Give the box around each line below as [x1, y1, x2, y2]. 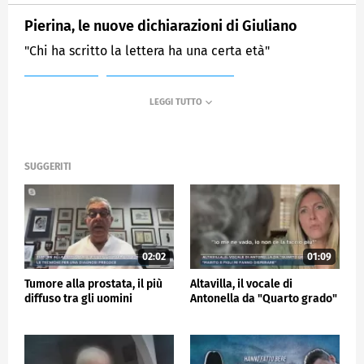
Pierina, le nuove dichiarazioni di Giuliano [24, 16, 297, 35]
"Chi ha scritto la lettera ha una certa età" [24, 42, 270, 58]
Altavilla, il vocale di [190, 276, 292, 291]
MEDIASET [41, 84, 81, 95]
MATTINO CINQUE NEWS [123, 84, 217, 95]
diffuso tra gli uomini [24, 291, 132, 305]
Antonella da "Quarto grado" [190, 291, 337, 305]
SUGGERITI [24, 161, 71, 173]
